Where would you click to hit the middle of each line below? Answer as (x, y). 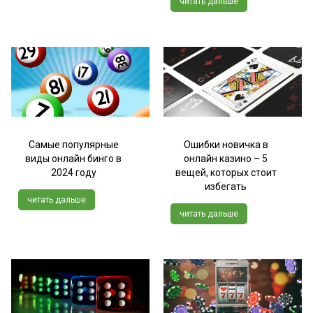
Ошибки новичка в (226, 144)
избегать (226, 186)
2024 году (73, 172)
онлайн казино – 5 (226, 158)
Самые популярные (73, 144)
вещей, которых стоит (226, 172)
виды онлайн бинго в (73, 158)
